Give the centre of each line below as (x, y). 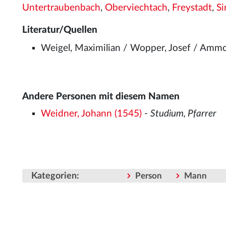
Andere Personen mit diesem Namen (101, 97)
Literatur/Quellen (60, 30)
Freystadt (192, 8)
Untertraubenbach (61, 8)
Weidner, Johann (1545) (92, 114)
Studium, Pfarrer (184, 114)
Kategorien (54, 176)
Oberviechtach (136, 8)
